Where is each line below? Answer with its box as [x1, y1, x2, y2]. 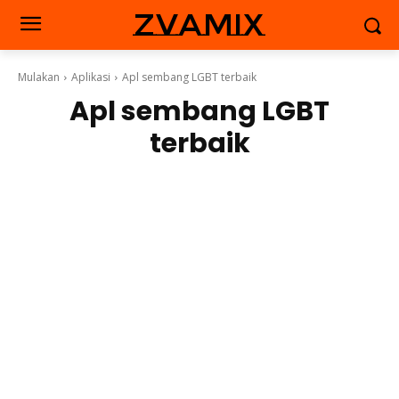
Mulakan [18, 69, 60, 85]
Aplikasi [71, 69, 110, 85]
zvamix [134, 5, 265, 44]
